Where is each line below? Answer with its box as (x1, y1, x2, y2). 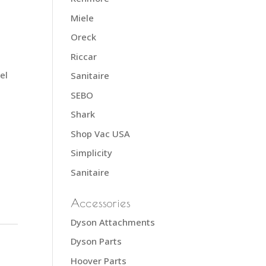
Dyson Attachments (71, 216, 156, 228)
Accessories (71, 196, 131, 210)
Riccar (71, 50, 97, 62)
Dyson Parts (71, 235, 122, 247)
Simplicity (71, 147, 113, 159)
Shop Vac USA (71, 127, 131, 140)
